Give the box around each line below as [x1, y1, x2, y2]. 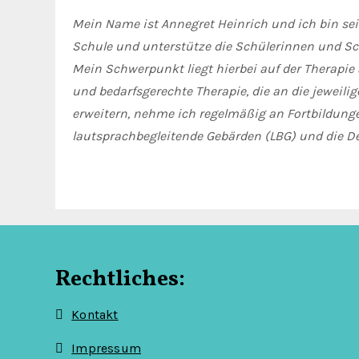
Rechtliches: [55, 264, 185, 295]
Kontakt [71, 307, 119, 322]
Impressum [71, 341, 142, 356]
